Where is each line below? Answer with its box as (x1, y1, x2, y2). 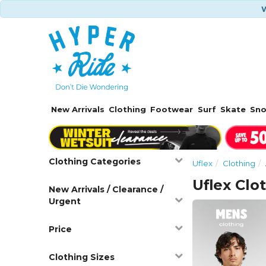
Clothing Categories (49, 156, 141, 167)
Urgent (49, 195, 81, 207)
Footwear (150, 104, 194, 114)
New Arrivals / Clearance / (49, 183, 164, 195)
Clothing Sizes (49, 251, 115, 262)
